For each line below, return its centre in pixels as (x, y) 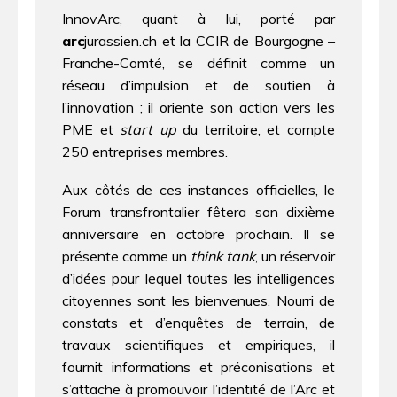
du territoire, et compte (256, 130)
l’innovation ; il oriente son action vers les (198, 108)
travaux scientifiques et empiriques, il (198, 345)
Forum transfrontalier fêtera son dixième (198, 212)
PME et (91, 130)
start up (148, 130)
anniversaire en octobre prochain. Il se (198, 234)
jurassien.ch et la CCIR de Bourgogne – (210, 41)
